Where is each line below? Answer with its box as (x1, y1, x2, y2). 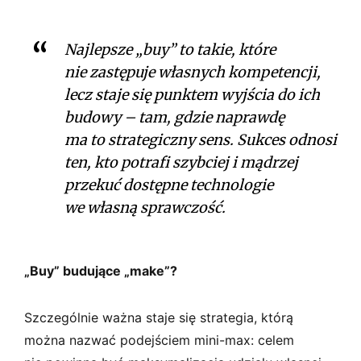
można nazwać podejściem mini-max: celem (24, 331, 294, 348)
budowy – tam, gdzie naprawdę (64, 107, 284, 127)
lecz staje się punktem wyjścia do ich (64, 85, 320, 104)
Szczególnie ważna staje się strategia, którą (24, 309, 293, 326)
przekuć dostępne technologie (64, 175, 273, 194)
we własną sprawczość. (64, 197, 226, 217)
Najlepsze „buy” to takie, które (64, 39, 276, 59)
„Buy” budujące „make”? (24, 262, 177, 279)
